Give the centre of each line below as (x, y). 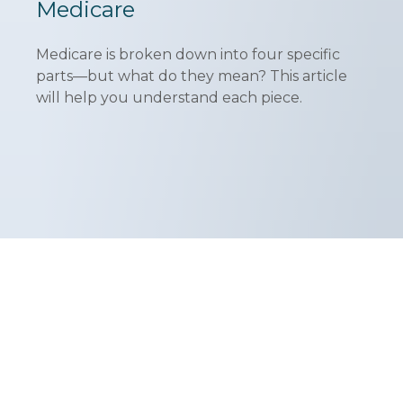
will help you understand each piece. (169, 98)
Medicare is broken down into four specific (188, 55)
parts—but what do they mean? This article (192, 76)
